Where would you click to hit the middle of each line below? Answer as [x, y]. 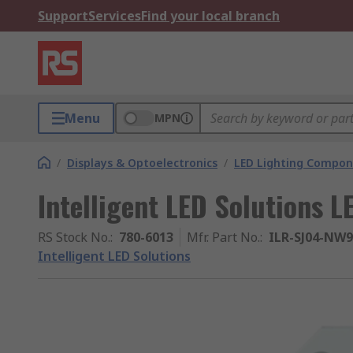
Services [115, 16]
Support [63, 16]
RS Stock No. [74, 237]
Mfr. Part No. [223, 237]
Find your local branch [210, 16]
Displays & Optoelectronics [142, 163]
